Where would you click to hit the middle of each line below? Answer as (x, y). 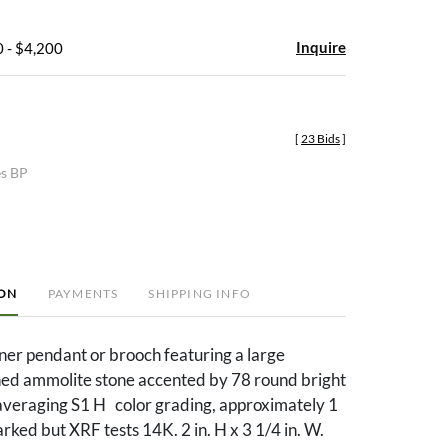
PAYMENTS (83, 293)
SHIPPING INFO (199, 293)
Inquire (321, 46)
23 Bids (320, 138)
